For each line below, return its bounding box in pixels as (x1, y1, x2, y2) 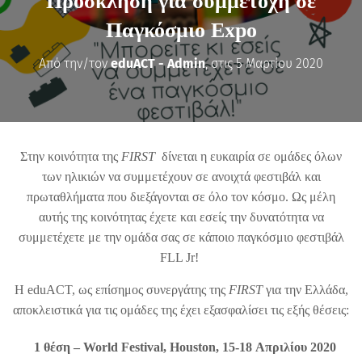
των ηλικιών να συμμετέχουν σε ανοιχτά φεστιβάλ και (41, 169, 321, 183)
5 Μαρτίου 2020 (236, 55, 323, 71)
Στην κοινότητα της (20, 149, 121, 163)
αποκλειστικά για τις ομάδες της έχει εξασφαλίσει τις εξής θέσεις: (13, 302, 349, 317)
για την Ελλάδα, (265, 282, 348, 297)
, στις (205, 55, 236, 71)
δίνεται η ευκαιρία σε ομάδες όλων (162, 149, 342, 163)
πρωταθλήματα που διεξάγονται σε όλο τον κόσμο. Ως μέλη (27, 189, 335, 204)
